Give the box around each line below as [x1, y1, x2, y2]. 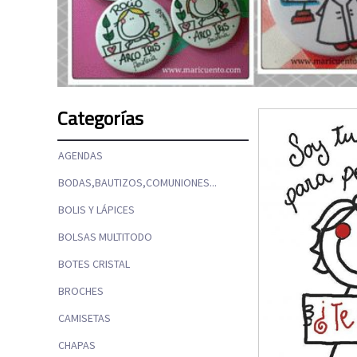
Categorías [57, 103, 143, 132]
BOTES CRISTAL [58, 256, 130, 271]
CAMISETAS [58, 310, 111, 325]
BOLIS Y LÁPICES [58, 202, 135, 217]
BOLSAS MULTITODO [58, 229, 152, 244]
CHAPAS [58, 337, 96, 352]
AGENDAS [58, 147, 103, 163]
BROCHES [58, 283, 104, 298]
